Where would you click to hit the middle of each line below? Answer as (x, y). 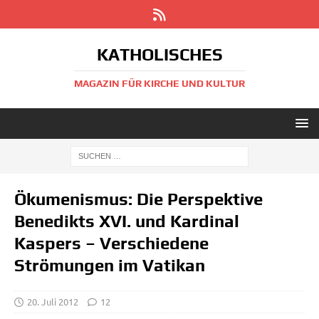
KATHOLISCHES (159, 54)
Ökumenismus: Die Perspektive (138, 199)
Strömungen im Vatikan (110, 265)
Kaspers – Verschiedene (111, 243)
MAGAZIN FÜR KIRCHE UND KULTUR (159, 83)
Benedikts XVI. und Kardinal (127, 221)
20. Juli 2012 (53, 302)
